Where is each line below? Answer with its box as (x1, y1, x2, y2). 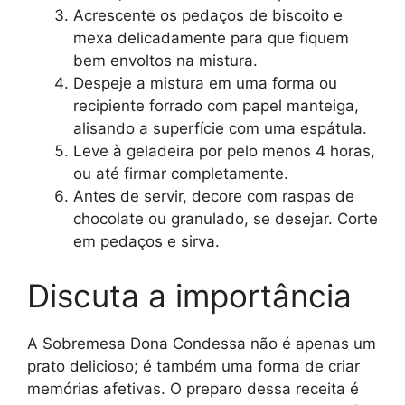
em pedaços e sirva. (73, 232, 220, 251)
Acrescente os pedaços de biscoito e (73, 6, 343, 25)
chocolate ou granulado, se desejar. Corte (73, 210, 378, 229)
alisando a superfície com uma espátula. (73, 119, 367, 138)
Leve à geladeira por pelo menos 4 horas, (73, 142, 375, 161)
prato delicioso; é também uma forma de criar (27, 356, 360, 375)
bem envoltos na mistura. (73, 52, 258, 71)
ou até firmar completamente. (73, 165, 288, 184)
